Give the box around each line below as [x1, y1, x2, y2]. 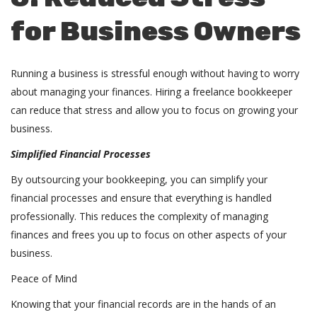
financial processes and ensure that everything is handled [11, 191, 272, 204]
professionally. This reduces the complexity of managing [11, 209, 268, 223]
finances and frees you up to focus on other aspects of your [11, 228, 287, 241]
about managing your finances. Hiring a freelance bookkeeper [11, 85, 292, 98]
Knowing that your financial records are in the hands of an [11, 297, 276, 311]
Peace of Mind [11, 272, 80, 285]
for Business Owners [11, 15, 301, 47]
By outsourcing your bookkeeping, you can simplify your [11, 173, 267, 186]
